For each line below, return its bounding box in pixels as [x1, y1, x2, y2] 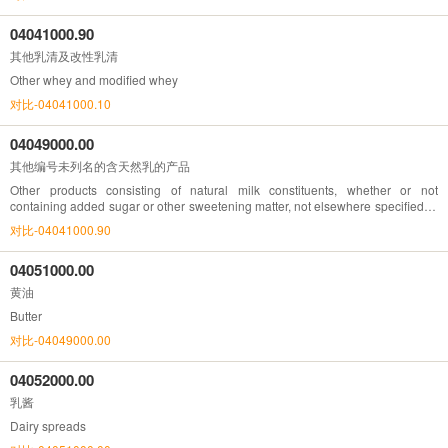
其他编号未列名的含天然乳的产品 [10, 156, 190, 174]
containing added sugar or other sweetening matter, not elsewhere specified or [10, 196, 438, 214]
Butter [10, 306, 42, 324]
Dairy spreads [10, 416, 86, 434]
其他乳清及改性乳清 [10, 46, 118, 64]
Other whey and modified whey [10, 70, 178, 88]
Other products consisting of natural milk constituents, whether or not [10, 180, 438, 198]
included [10, 212, 57, 230]
